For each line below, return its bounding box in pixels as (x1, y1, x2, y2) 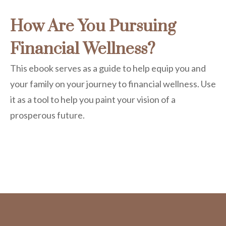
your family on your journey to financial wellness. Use (10, 78, 216, 89)
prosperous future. (10, 109, 85, 121)
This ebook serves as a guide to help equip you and (10, 62, 206, 74)
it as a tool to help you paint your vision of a (10, 93, 176, 105)
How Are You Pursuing (10, 16, 176, 37)
